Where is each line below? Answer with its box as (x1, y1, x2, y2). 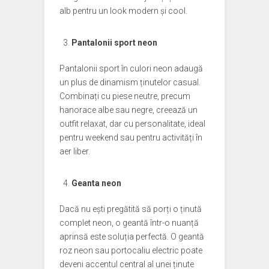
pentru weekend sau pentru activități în (59, 133, 202, 142)
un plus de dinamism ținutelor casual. (59, 77, 201, 87)
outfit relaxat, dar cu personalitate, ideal (59, 119, 205, 128)
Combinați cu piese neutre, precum (59, 91, 190, 101)
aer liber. (59, 147, 90, 156)
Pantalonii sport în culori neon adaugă (59, 64, 203, 73)
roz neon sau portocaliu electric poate (59, 246, 202, 255)
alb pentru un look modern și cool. (59, 6, 187, 16)
